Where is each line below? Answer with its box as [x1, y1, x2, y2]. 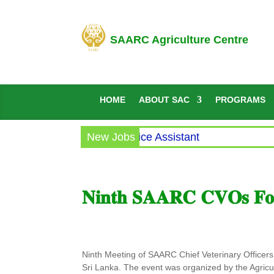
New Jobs [87, 130, 135, 143]
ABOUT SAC [139, 94, 190, 105]
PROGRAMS [215, 94, 266, 105]
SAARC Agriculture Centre [107, 33, 248, 46]
